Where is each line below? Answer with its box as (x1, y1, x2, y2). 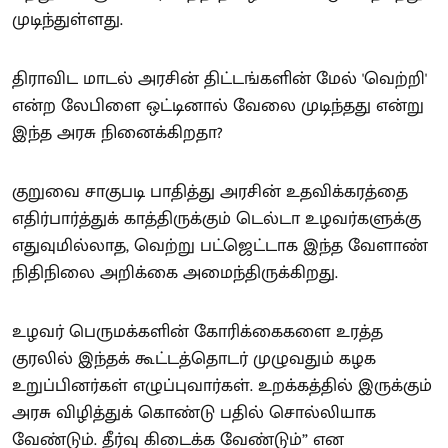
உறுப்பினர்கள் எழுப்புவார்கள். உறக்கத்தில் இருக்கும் (12, 370, 432, 401)
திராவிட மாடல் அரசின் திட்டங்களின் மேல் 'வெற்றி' (12, 63, 427, 94)
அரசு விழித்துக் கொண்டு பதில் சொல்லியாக (12, 397, 376, 428)
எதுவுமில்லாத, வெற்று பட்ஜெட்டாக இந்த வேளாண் (12, 230, 428, 261)
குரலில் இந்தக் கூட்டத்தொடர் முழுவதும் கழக (12, 343, 376, 374)
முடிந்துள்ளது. (12, 4, 123, 35)
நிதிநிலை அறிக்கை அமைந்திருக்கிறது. (12, 257, 338, 288)
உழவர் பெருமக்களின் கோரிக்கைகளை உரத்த (12, 316, 383, 347)
